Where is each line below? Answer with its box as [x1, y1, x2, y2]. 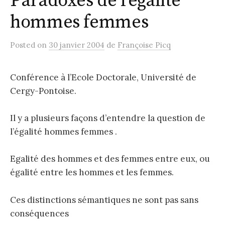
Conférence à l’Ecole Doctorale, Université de [10, 71, 196, 83]
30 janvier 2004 [49, 40, 104, 50]
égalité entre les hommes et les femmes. [10, 167, 174, 178]
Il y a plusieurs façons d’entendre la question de [10, 113, 205, 124]
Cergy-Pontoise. [10, 85, 76, 96]
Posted [10, 40, 37, 50]
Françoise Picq [118, 40, 171, 50]
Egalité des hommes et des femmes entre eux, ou [10, 153, 210, 165]
